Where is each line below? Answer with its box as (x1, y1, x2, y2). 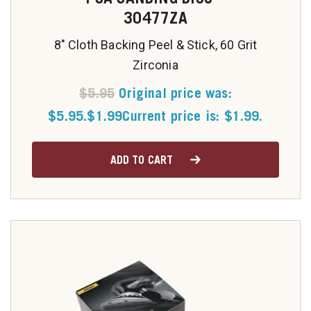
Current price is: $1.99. (122, 108, 263, 124)
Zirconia (133, 58, 178, 72)
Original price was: (119, 85, 232, 101)
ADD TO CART (110, 153, 174, 167)
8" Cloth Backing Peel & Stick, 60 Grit (53, 37, 258, 52)
